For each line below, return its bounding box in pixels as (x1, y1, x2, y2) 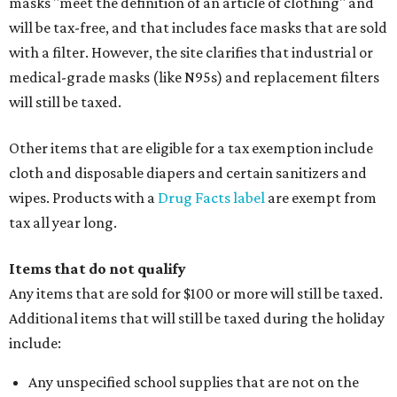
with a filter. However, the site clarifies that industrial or (9, 43, 373, 61)
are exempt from (265, 189, 377, 206)
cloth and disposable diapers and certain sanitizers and (9, 164, 367, 182)
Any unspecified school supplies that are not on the (28, 373, 359, 391)
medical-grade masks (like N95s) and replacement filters (9, 68, 379, 86)
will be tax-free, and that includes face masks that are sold (9, 19, 387, 36)
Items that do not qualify (9, 260, 186, 277)
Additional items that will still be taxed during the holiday (9, 309, 385, 327)
